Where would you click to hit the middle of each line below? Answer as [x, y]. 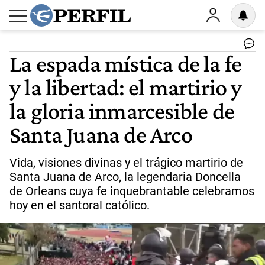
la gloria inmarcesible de [122, 111]
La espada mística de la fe [126, 63]
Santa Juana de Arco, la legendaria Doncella [125, 177]
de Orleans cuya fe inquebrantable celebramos [132, 191]
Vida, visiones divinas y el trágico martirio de [126, 163]
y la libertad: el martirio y [126, 87]
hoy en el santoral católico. [80, 205]
